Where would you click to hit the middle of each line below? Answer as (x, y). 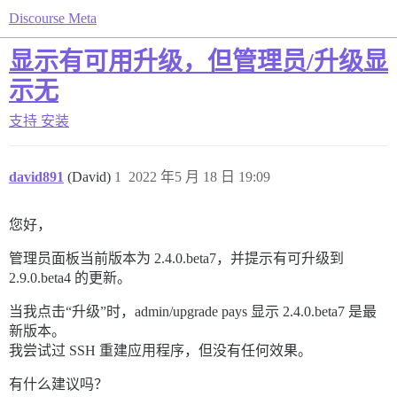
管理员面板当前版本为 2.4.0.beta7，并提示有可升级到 (176, 258)
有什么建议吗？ (58, 384)
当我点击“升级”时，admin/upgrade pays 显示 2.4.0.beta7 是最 (193, 311)
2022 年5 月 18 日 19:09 (199, 177)
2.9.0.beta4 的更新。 (70, 278)
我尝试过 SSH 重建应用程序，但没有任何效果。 (160, 350)
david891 (36, 177)
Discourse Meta (53, 18)
